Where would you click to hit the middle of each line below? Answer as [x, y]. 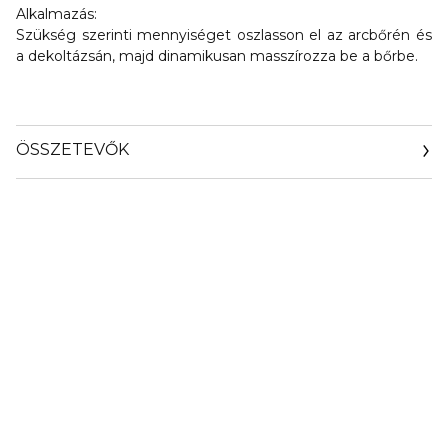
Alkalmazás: [56, 14]
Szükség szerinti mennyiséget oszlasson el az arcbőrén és [224, 35]
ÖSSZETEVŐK [72, 149]
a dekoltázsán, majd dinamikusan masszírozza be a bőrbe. [217, 56]
